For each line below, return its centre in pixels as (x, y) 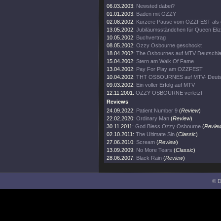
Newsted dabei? (155, 6)
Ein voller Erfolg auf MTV (166, 85)
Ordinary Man (153, 118)
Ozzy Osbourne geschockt (169, 45)
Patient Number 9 (157, 110)
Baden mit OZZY (156, 14)
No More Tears (154, 150)
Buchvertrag (151, 37)
